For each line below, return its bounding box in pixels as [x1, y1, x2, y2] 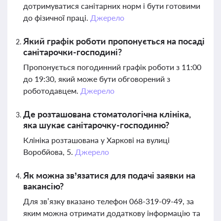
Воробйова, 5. [23, 147, 75, 156]
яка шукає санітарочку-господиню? [23, 119, 169, 130]
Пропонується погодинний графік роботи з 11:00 [23, 62, 201, 72]
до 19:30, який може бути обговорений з [23, 74, 170, 83]
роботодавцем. [23, 86, 80, 95]
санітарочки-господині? [23, 46, 122, 57]
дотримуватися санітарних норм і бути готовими [23, 1, 200, 10]
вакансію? [23, 181, 64, 191]
